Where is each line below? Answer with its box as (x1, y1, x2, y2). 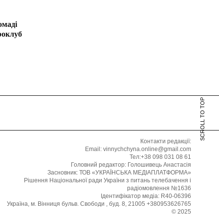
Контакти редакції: (140, 137, 191, 145)
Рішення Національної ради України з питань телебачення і (24, 176, 191, 184)
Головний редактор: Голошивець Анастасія (71, 161, 191, 168)
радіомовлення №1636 (127, 184, 191, 192)
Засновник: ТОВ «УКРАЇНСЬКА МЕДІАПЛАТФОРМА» (47, 169, 191, 176)
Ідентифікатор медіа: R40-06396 (101, 192, 191, 199)
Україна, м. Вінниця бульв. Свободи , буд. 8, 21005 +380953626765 (7, 200, 191, 207)
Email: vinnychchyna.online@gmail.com (85, 145, 191, 153)
